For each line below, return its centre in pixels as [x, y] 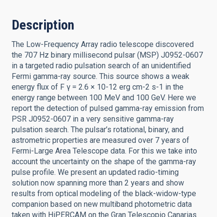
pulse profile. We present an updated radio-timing [95, 172]
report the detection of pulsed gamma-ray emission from [108, 108]
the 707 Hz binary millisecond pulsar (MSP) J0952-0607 [107, 55]
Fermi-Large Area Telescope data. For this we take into [104, 151]
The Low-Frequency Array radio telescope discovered [103, 44]
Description [43, 25]
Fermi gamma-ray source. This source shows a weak [101, 76]
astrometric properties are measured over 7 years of [101, 140]
